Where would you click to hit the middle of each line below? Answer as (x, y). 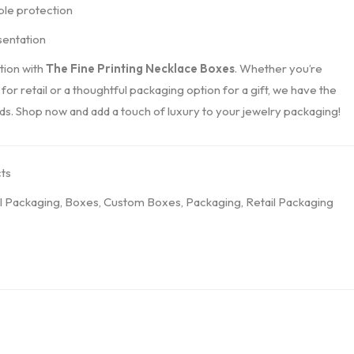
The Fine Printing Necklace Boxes (140, 68)
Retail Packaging (289, 202)
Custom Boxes (142, 202)
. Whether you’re (278, 68)
